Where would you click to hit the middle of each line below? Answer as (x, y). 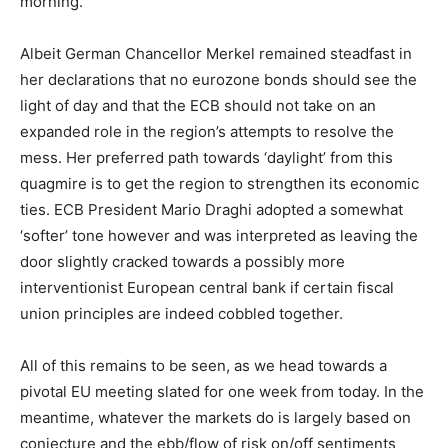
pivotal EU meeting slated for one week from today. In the (222, 391)
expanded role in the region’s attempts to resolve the (207, 131)
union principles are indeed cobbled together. (181, 313)
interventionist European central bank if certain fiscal (207, 287)
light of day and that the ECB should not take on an (198, 105)
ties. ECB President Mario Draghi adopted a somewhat (211, 209)
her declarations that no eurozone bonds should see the (218, 79)
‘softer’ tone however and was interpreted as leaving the (219, 235)
